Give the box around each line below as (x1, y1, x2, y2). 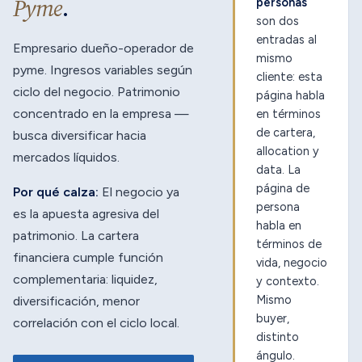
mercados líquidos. (13, 149, 120, 165)
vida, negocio (256, 255, 327, 270)
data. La (256, 162, 301, 177)
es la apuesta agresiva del (13, 206, 159, 221)
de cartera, (256, 125, 315, 140)
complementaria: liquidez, (13, 271, 158, 287)
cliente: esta (256, 69, 322, 84)
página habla (256, 88, 325, 103)
